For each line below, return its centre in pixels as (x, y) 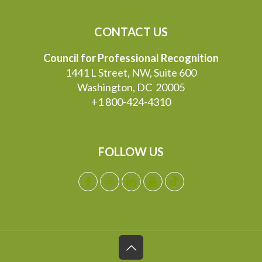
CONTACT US (131, 32)
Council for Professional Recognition (131, 58)
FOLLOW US (131, 152)
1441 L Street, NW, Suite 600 (131, 73)
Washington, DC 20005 (131, 87)
